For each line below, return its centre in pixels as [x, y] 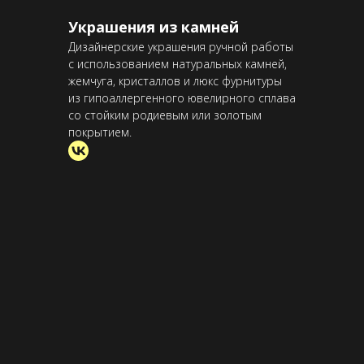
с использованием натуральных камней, [178, 64]
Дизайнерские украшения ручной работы [181, 47]
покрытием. [100, 132]
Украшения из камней [154, 27]
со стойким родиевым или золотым [165, 115]
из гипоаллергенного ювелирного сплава [182, 98]
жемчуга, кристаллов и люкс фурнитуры [175, 81]
